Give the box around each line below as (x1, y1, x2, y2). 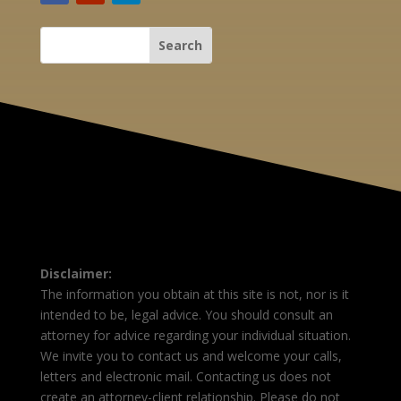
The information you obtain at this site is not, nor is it (39, 286, 349, 303)
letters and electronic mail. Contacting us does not (39, 368, 331, 385)
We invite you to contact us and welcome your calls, (39, 347, 342, 364)
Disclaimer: (39, 265, 112, 282)
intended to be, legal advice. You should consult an (39, 306, 333, 323)
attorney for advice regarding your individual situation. (39, 327, 351, 344)
